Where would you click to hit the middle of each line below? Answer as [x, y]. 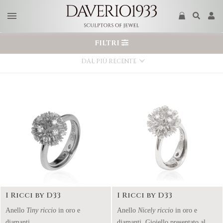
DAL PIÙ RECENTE [109, 61]
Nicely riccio [156, 210]
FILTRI [108, 43]
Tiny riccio [41, 210]
